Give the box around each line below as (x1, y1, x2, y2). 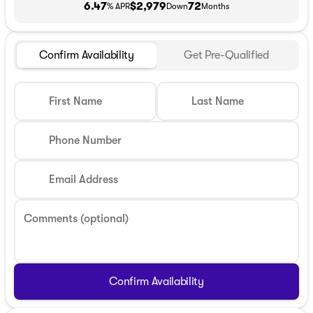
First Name (49, 94, 102, 108)
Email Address (49, 173, 118, 186)
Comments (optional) (24, 212, 129, 225)
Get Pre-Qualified (184, 48, 269, 61)
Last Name (191, 94, 244, 108)
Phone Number (49, 133, 122, 147)
